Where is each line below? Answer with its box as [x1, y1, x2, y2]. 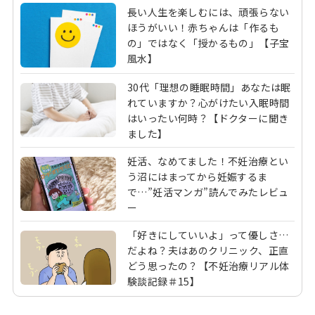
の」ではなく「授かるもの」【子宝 [127, 36, 290, 50]
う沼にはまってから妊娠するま [127, 169, 268, 184]
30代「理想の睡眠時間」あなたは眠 [127, 79, 291, 94]
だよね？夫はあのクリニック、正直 [127, 243, 289, 257]
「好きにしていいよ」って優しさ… [127, 227, 289, 242]
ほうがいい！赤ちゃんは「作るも [127, 20, 280, 34]
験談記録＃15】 [127, 274, 200, 288]
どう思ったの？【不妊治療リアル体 [127, 258, 290, 273]
